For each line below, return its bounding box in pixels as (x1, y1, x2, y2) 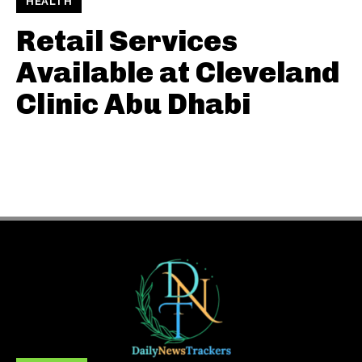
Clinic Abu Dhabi (16, 86, 250, 121)
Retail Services (16, 23, 238, 58)
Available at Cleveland (16, 55, 339, 90)
